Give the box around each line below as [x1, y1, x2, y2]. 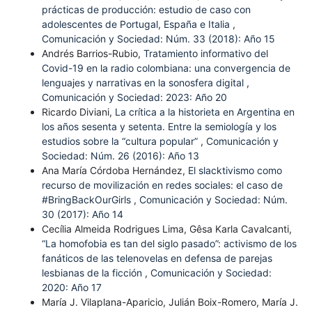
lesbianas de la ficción [41, 266, 145, 279]
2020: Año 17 [41, 281, 102, 293]
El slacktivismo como [187, 164, 282, 176]
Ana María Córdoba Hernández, [41, 164, 188, 176]
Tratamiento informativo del [143, 47, 268, 59]
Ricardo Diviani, [41, 105, 115, 118]
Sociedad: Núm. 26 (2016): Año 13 [41, 149, 199, 162]
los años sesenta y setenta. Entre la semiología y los [41, 120, 276, 132]
